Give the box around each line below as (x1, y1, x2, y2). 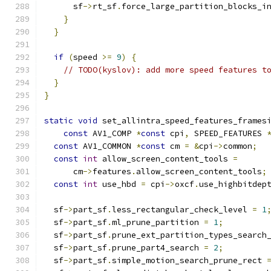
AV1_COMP (88, 128, 136, 139)
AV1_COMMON (78, 141, 136, 151)
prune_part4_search (112, 243, 204, 253)
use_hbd (97, 179, 141, 189)
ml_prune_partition (112, 217, 204, 227)
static (44, 116, 73, 126)
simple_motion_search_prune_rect (112, 255, 267, 266)
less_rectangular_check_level (112, 204, 252, 215)
